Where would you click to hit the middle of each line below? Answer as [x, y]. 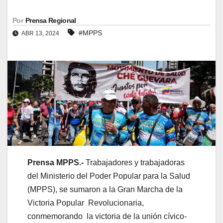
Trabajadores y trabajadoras [134, 163]
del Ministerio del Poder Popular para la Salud [109, 176]
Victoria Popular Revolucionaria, [86, 203]
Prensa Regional [51, 20]
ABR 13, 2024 [41, 33]
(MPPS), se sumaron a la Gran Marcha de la [105, 190]
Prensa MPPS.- [56, 163]
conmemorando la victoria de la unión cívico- [107, 217]
